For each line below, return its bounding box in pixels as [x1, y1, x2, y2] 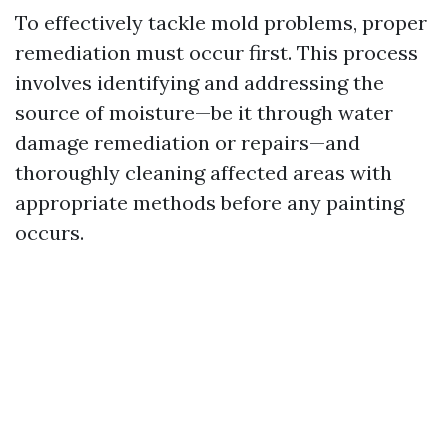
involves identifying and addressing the [15, 70, 384, 95]
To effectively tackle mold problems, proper [15, 10, 427, 35]
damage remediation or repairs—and [15, 130, 360, 155]
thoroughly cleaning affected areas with [15, 160, 392, 185]
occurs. [15, 220, 84, 245]
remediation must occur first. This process [15, 40, 418, 65]
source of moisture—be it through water [15, 100, 393, 125]
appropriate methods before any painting [15, 190, 404, 215]
